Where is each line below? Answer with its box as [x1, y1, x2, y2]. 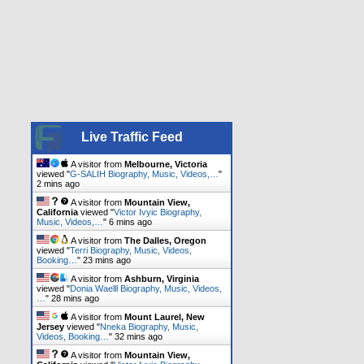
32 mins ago [115, 331, 162, 341]
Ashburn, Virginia [124, 273, 199, 284]
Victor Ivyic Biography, [114, 206, 201, 217]
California [37, 206, 78, 217]
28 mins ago [51, 292, 99, 303]
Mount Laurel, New [124, 311, 205, 322]
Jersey [37, 321, 64, 331]
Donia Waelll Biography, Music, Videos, [70, 283, 222, 293]
